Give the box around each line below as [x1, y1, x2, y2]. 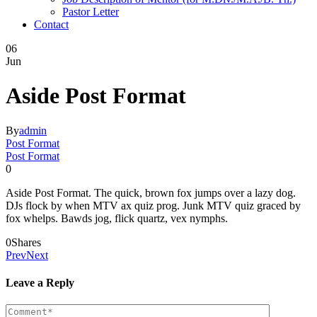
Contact [34, 18, 69, 30]
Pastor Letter [62, 6, 119, 18]
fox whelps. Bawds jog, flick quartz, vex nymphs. [6, 212, 228, 224]
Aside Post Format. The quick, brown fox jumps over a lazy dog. [6, 186, 296, 199]
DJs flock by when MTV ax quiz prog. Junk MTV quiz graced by [6, 199, 301, 212]
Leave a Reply [6, 277, 74, 289]
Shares [11, 236, 41, 248]
